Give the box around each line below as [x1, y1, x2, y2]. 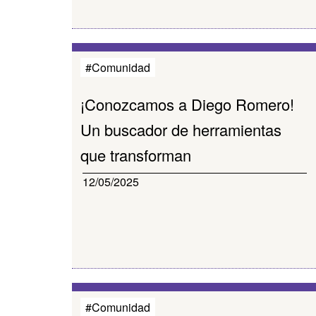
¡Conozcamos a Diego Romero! [80, 93, 294, 115]
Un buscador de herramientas [80, 119, 281, 140]
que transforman [80, 144, 191, 166]
